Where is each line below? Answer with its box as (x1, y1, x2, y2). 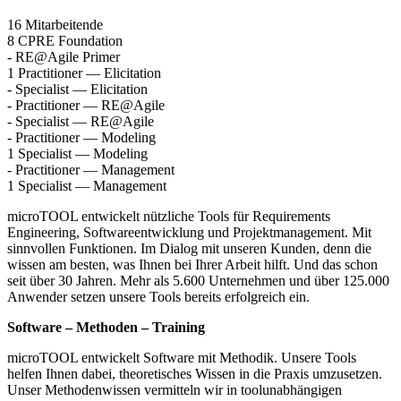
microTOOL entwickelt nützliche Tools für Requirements (7, 208, 330, 224)
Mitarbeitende (25, 16, 103, 32)
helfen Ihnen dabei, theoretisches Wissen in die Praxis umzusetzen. (7, 365, 382, 381)
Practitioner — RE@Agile (15, 97, 165, 113)
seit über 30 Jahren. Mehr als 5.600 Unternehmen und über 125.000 (7, 272, 389, 288)
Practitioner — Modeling (15, 129, 156, 145)
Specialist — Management (18, 177, 166, 193)
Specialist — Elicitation (15, 81, 148, 97)
